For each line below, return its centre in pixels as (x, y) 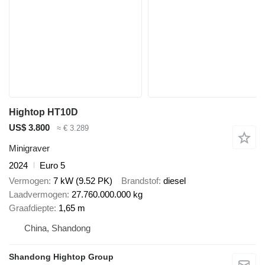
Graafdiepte (31, 208)
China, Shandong (57, 228)
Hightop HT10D (43, 112)
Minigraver (29, 148)
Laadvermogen (38, 195)
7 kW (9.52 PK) (83, 181)
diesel (174, 181)
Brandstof (140, 181)
